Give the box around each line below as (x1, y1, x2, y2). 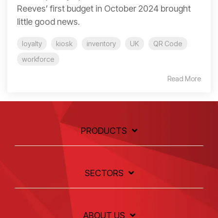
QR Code (153, 39, 182, 48)
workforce (22, 54, 54, 63)
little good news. (17, 16, 80, 27)
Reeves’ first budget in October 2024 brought (17, 3, 191, 14)
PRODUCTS (81, 125, 127, 136)
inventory (87, 39, 116, 48)
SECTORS (84, 167, 124, 178)
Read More (167, 74, 201, 83)
